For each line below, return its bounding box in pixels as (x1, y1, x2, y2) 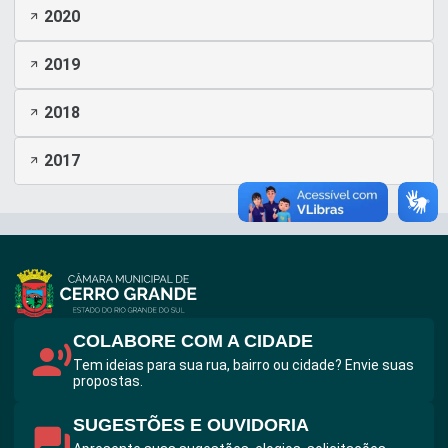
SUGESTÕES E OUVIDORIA (72, 414, 309, 435)
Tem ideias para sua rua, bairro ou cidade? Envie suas (72, 357, 414, 374)
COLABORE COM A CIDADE (72, 330, 313, 351)
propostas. (72, 373, 143, 390)
